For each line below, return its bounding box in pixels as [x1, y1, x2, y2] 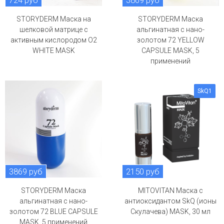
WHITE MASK [32, 46, 75, 54]
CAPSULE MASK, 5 [141, 46, 199, 54]
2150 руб [126, 166, 159, 176]
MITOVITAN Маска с [138, 186, 203, 194]
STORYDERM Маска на [16, 15, 91, 23]
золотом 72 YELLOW [136, 36, 204, 44]
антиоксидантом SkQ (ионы [124, 197, 216, 205]
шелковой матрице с [19, 25, 88, 33]
